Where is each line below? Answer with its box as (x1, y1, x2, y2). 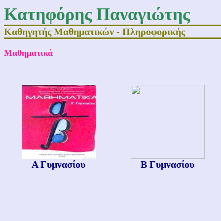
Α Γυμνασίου (32, 159, 85, 170)
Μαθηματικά (4, 48, 53, 58)
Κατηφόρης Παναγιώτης (4, 4, 190, 24)
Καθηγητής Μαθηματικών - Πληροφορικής (4, 26, 185, 37)
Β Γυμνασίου (141, 159, 194, 170)
